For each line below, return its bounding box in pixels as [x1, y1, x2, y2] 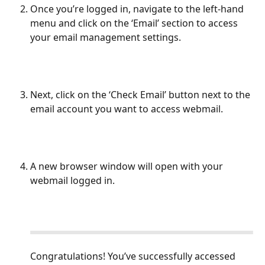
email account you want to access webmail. [30, 102, 223, 116]
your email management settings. [30, 31, 181, 44]
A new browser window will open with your [30, 160, 225, 173]
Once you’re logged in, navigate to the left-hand [30, 2, 246, 16]
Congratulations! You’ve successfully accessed [30, 249, 238, 263]
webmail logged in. [30, 174, 115, 188]
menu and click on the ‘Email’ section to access [30, 17, 240, 30]
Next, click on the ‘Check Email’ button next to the [30, 88, 253, 102]
